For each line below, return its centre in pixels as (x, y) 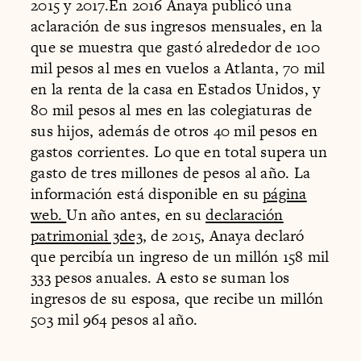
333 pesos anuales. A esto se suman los (160, 278)
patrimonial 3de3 (87, 236)
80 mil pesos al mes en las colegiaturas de (172, 110)
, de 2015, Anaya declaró (223, 236)
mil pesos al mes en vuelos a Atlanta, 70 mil (178, 68)
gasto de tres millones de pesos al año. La (171, 173)
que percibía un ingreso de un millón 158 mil (180, 257)
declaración (245, 215)
